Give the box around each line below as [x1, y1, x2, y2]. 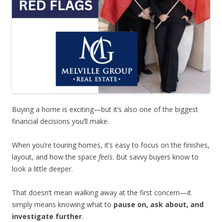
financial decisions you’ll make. [12, 116, 109, 126]
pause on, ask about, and [113, 200, 204, 210]
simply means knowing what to [12, 200, 113, 210]
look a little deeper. [12, 164, 73, 174]
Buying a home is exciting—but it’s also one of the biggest [12, 105, 198, 114]
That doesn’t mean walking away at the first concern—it [12, 188, 191, 198]
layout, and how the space [12, 152, 99, 162]
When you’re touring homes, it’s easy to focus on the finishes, [12, 140, 210, 150]
